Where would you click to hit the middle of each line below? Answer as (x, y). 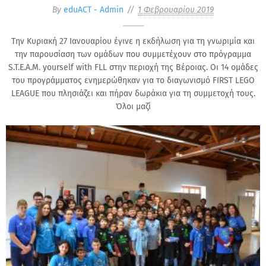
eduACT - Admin (94, 9)
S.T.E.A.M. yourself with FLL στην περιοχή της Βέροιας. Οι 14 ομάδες (133, 67)
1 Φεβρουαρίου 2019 (176, 9)
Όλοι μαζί (133, 106)
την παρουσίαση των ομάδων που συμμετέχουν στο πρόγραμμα (133, 54)
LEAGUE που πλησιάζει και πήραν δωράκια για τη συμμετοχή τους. (133, 93)
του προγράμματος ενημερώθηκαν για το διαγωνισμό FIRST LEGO (133, 80)
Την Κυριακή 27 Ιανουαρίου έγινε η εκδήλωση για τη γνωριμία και (133, 41)
